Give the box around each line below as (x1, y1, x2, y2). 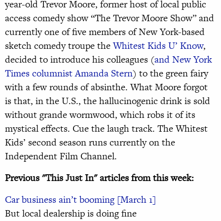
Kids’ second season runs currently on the (5, 136, 175, 149)
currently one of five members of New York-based (5, 25, 205, 39)
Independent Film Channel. (5, 149, 117, 163)
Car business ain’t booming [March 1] (5, 193, 156, 207)
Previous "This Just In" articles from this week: (5, 171, 194, 185)
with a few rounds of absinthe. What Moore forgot (5, 80, 208, 94)
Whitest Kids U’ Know (113, 39, 203, 53)
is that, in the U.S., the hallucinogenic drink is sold (5, 94, 210, 108)
